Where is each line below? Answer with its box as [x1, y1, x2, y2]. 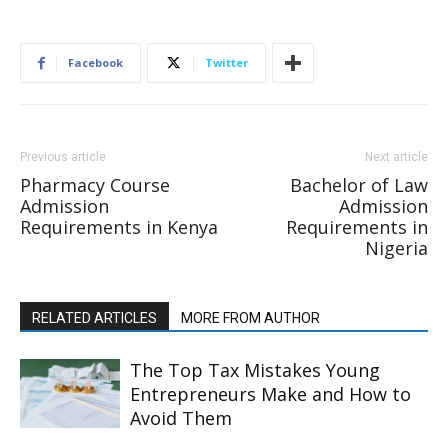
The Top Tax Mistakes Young [130, 358, 380, 382]
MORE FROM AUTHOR [181, 310, 320, 326]
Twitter [205, 55, 248, 70]
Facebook [68, 55, 123, 70]
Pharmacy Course [20, 173, 170, 197]
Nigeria [365, 236, 428, 260]
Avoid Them [130, 406, 232, 430]
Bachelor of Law [290, 173, 428, 197]
